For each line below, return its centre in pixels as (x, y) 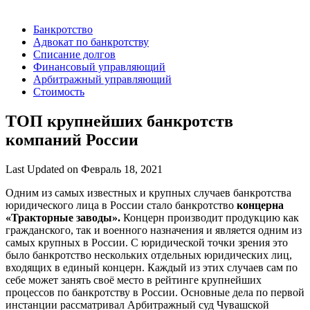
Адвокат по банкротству (91, 42)
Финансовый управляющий (99, 67)
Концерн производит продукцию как (211, 218)
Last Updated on (42, 170)
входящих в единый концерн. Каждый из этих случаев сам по (152, 268)
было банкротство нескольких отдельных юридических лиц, (149, 255)
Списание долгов (74, 55)
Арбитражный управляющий (102, 80)
